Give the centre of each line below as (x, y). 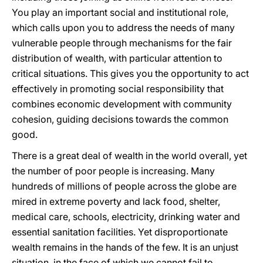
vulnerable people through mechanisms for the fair (122, 43)
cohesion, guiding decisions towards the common (120, 119)
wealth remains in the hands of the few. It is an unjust (125, 247)
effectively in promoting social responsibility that (118, 89)
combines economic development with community (122, 104)
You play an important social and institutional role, (120, 12)
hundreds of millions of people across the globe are (124, 186)
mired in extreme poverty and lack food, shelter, (116, 201)
